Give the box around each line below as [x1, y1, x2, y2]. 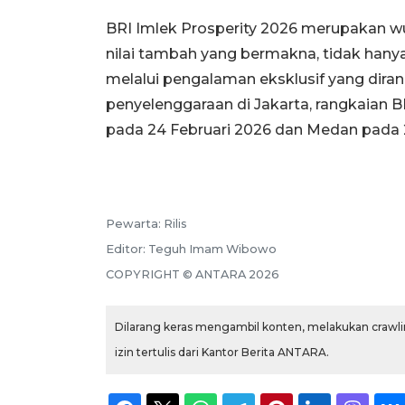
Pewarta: [106, 217, 164, 231]
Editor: [106, 242, 148, 257]
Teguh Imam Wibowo [148, 242, 277, 257]
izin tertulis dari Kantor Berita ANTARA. [115, 345, 329, 360]
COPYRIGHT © [106, 268, 195, 282]
